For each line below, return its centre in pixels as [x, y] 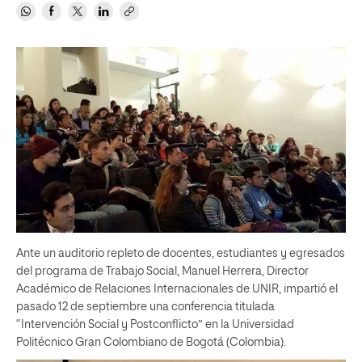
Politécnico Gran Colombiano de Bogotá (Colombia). [151, 342]
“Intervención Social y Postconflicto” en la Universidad [155, 324]
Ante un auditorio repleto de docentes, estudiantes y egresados [181, 253]
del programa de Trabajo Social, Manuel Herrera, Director [162, 271]
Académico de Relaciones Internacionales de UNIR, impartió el [177, 289]
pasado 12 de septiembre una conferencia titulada [145, 307]
